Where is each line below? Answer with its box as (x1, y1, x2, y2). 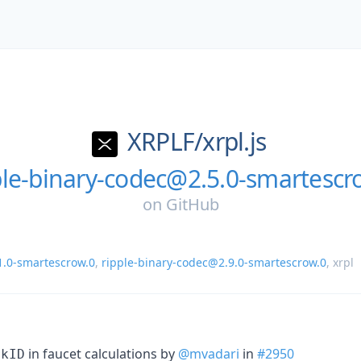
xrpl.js (202, 125, 267, 158)
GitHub (165, 193, 219, 215)
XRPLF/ (127, 125, 203, 158)
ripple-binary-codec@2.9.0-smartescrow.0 (102, 254, 326, 270)
